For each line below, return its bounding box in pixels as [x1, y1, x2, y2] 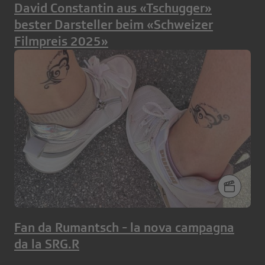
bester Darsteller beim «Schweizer [14, 17, 213, 33]
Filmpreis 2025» [14, 34, 108, 49]
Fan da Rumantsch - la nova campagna [14, 220, 234, 235]
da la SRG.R [14, 237, 79, 251]
